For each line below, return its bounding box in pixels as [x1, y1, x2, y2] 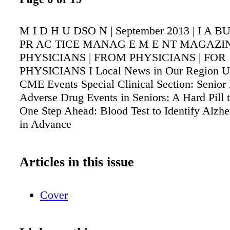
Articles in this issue [20, 154, 134, 169]
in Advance [20, 117, 71, 130]
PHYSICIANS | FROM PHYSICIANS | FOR [20, 50, 226, 64]
